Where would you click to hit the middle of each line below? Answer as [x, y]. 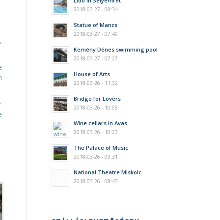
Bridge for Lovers [97, 98]
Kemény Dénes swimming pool [116, 49]
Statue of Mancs [96, 25]
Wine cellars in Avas [101, 123]
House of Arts [92, 74]
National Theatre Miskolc [108, 172]
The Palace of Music [101, 148]
